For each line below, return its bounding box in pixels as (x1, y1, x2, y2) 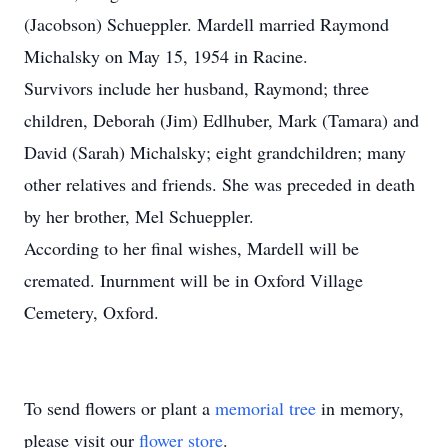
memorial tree (215, 396, 316, 420)
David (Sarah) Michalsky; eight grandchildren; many (24, 140, 406, 164)
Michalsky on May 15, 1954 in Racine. (24, 44, 308, 68)
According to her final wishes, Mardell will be (24, 236, 359, 260)
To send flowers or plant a (24, 396, 215, 420)
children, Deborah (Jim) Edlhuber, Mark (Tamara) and (24, 108, 419, 132)
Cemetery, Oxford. (24, 300, 159, 324)
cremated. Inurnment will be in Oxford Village (24, 268, 363, 292)
